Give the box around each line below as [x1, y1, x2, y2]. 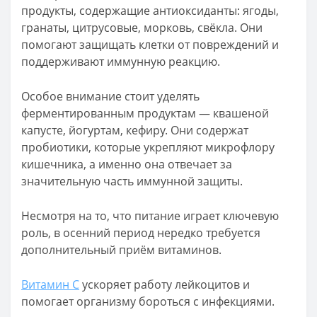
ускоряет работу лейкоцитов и [79, 277, 250, 292]
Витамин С [21, 277, 79, 292]
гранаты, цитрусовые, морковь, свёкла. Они [21, 20, 263, 35]
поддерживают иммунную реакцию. [21, 54, 220, 69]
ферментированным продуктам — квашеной [21, 105, 269, 121]
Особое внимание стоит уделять [21, 88, 200, 104]
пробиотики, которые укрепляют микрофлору [21, 139, 275, 155]
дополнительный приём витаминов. [21, 242, 221, 258]
